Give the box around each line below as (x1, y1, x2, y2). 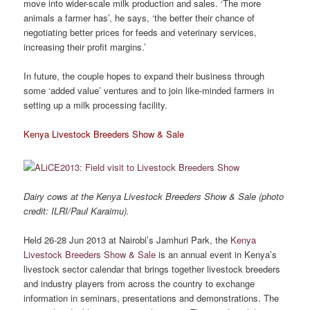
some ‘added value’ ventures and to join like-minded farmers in (24, 84, 275, 98)
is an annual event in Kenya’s (156, 247, 277, 261)
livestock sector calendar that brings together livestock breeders (24, 262, 281, 275)
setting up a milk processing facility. (24, 98, 168, 112)
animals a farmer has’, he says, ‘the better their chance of (24, 10, 255, 24)
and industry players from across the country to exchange (24, 276, 255, 290)
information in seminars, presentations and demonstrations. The (24, 291, 280, 304)
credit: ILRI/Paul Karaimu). (24, 203, 130, 217)
